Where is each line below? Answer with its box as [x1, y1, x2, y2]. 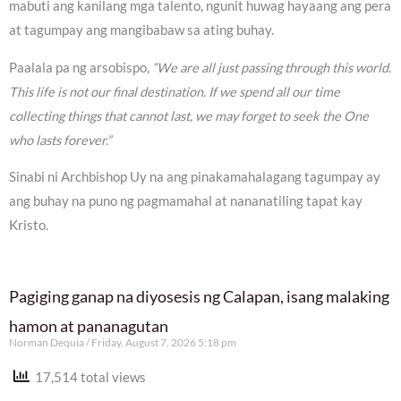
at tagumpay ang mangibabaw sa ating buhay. [9, 21, 274, 38]
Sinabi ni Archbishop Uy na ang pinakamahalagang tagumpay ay [9, 169, 380, 185]
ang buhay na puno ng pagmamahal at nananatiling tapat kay [9, 193, 363, 209]
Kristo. [9, 218, 48, 234]
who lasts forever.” [9, 132, 111, 148]
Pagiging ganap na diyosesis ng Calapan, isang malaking [9, 286, 389, 306]
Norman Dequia [9, 335, 86, 349]
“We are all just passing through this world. [152, 59, 391, 75]
